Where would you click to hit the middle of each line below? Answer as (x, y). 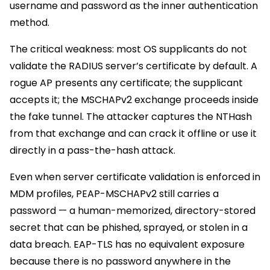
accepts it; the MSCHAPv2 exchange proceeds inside (134, 99)
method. (30, 22)
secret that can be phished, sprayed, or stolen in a (129, 227)
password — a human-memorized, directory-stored (133, 210)
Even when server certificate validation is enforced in (135, 177)
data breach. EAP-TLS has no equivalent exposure (127, 244)
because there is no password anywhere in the (120, 261)
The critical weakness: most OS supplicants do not (128, 49)
